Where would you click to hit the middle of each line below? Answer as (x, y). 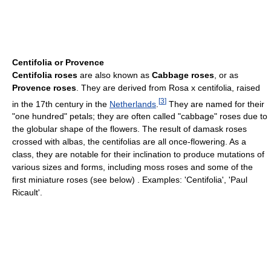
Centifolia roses (45, 75)
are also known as (115, 75)
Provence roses (44, 87)
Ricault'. (27, 193)
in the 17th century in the (61, 104)
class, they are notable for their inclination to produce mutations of (138, 155)
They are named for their (215, 104)
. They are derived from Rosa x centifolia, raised (168, 87)
